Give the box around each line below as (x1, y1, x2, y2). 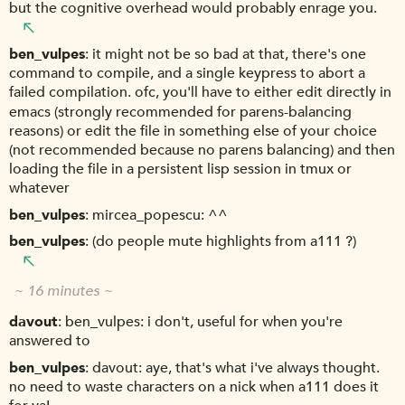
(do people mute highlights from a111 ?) (92, 231, 356, 251)
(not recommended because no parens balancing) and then (9, 140, 395, 161)
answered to (9, 331, 90, 352)
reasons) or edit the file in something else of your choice (9, 120, 377, 141)
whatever (9, 178, 70, 199)
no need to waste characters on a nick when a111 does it (9, 377, 379, 398)
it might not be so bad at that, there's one (92, 44, 366, 65)
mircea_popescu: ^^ (92, 204, 228, 225)
